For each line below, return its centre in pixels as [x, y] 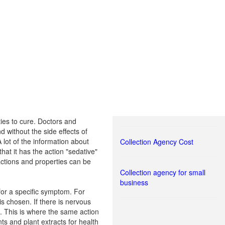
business [134, 182]
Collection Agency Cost [157, 142]
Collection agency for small [163, 172]
